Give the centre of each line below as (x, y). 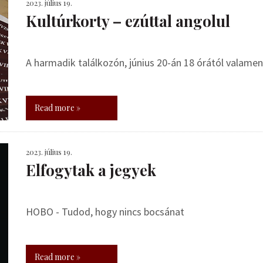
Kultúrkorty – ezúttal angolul (128, 21)
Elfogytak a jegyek (91, 170)
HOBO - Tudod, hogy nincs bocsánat (105, 212)
